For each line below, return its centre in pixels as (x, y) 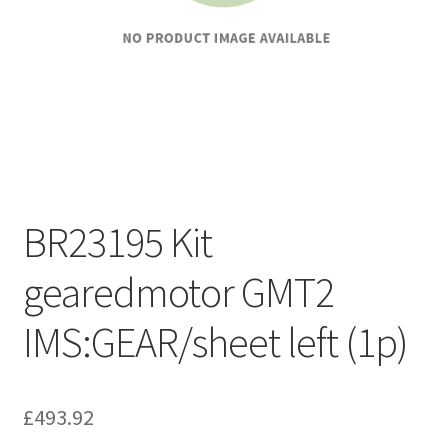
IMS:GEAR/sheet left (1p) (215, 341)
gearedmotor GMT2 (178, 291)
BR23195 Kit (117, 241)
